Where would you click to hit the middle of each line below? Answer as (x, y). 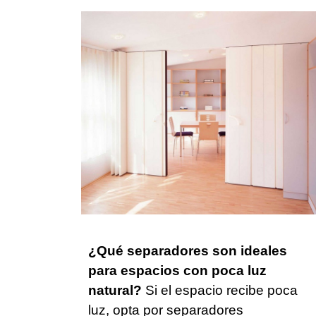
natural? (115, 291)
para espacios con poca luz (177, 271)
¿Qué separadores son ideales (188, 251)
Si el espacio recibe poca (220, 291)
